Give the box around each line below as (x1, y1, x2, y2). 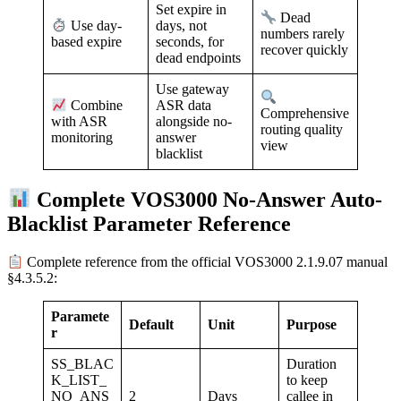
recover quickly (260, 41, 348, 57)
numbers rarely (260, 25, 345, 41)
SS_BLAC (51, 356, 114, 372)
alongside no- (156, 113, 232, 129)
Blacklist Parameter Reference (7, 212, 291, 236)
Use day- (67, 17, 123, 33)
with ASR (51, 113, 107, 129)
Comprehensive (260, 105, 349, 121)
